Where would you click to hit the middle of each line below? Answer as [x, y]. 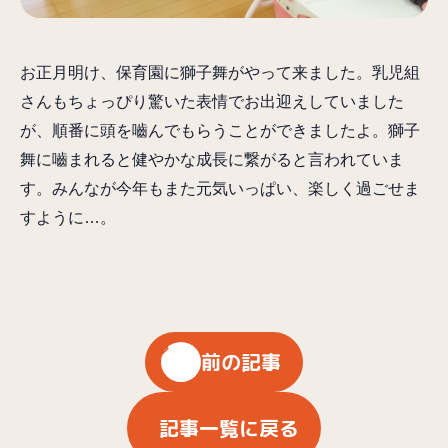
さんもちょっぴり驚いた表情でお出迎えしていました [212, 101]
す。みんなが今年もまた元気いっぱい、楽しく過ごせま [220, 188]
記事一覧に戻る [229, 428]
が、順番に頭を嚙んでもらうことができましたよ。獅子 [220, 130]
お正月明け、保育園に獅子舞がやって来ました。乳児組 [220, 72]
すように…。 [68, 217]
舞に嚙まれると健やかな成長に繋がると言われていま [212, 159]
